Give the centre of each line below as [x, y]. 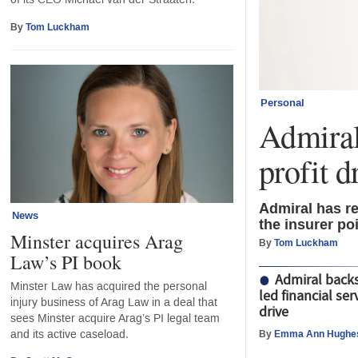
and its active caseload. [69, 334]
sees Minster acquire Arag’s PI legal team [115, 318]
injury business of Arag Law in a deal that [113, 302]
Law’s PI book [66, 262]
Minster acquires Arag [96, 241]
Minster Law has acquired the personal [108, 286]
